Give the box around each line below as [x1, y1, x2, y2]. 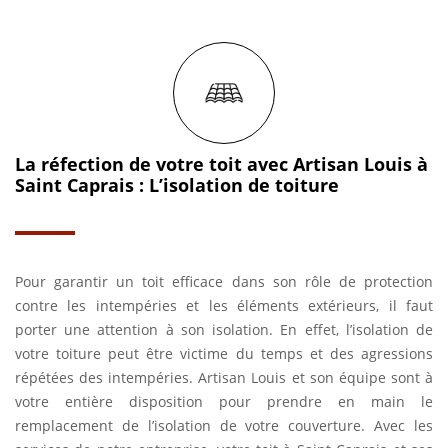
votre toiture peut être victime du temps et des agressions [15, 344, 433, 363]
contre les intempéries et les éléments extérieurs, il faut [15, 296, 433, 315]
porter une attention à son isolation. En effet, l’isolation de [15, 320, 433, 339]
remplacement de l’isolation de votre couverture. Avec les [15, 416, 433, 435]
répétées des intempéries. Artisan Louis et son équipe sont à [15, 368, 433, 387]
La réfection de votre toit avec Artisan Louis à [15, 152, 428, 176]
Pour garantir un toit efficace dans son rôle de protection [15, 272, 433, 291]
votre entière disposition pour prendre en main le [15, 392, 433, 411]
